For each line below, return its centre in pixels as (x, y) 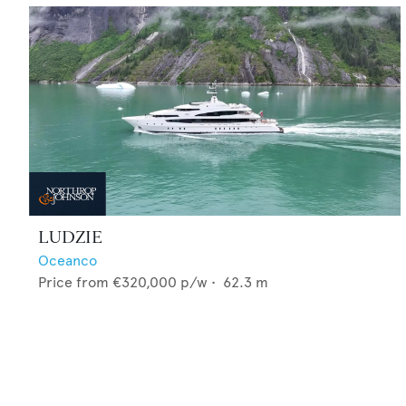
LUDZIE (70, 237)
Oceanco (68, 260)
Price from (73, 282)
